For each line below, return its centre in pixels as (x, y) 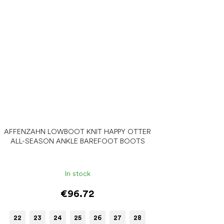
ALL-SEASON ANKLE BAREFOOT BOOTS (77, 141)
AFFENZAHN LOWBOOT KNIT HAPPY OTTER (78, 131)
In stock (77, 174)
